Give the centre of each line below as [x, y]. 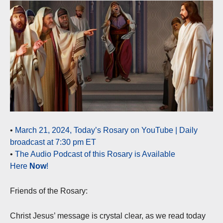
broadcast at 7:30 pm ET [53, 142]
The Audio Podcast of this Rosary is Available [95, 154]
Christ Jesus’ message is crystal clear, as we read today [108, 216]
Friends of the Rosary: [49, 191]
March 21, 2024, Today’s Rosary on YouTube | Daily [106, 130]
